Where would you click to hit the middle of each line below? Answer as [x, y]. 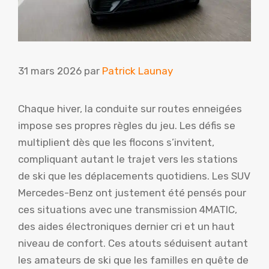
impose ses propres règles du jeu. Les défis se [127, 126]
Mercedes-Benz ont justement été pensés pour [132, 193]
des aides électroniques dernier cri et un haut [126, 227]
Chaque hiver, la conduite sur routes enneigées [130, 109]
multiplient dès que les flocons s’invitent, [116, 143]
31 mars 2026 [50, 71]
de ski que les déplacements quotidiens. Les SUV [134, 176]
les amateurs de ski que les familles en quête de [133, 260]
